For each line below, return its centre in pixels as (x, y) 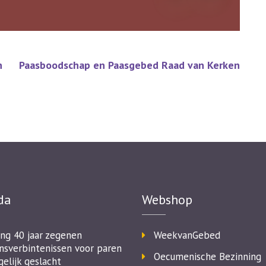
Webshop (167, 199)
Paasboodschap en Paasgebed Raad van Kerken (129, 65)
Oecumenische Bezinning (208, 256)
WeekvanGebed (187, 235)
